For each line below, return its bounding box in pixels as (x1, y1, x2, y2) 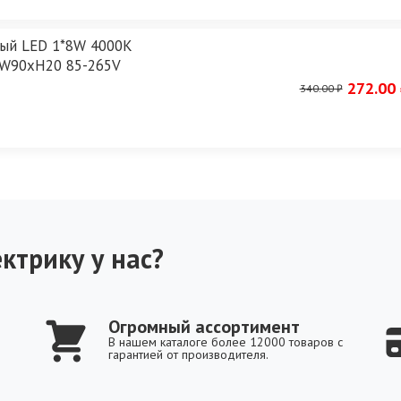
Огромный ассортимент (108, 315, 300, 339)
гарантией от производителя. (108, 346, 269, 363)
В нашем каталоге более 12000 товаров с (108, 334, 343, 351)
